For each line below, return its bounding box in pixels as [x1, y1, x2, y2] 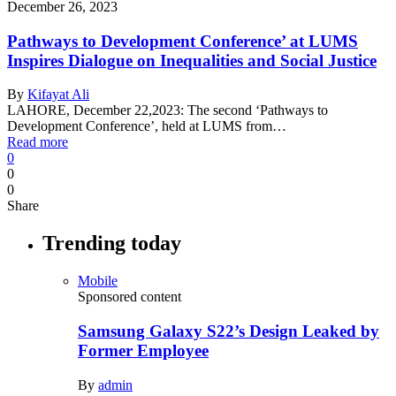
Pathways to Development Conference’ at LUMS [7, 31, 358, 50]
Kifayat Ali [27, 87, 89, 103]
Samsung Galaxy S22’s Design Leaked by [78, 321, 379, 340]
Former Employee [78, 340, 209, 360]
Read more [7, 134, 68, 150]
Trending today [42, 232, 181, 255]
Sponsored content [78, 289, 181, 305]
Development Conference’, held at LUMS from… [7, 118, 286, 134]
